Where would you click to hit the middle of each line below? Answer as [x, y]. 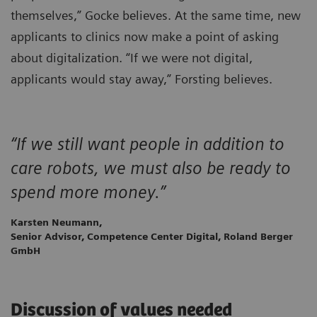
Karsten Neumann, [56, 223]
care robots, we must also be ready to [151, 168]
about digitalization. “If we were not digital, [132, 58]
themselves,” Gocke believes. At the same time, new [156, 16]
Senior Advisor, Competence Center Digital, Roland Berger [152, 237]
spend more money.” [88, 192]
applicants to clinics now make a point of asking [145, 37]
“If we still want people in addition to [148, 144]
